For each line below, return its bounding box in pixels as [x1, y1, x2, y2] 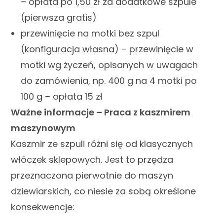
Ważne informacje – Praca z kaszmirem [11, 106, 191, 118]
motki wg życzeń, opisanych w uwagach [21, 58, 198, 71]
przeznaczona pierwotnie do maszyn [11, 169, 174, 182]
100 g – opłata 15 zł [21, 90, 103, 103]
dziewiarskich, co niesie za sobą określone [11, 184, 196, 197]
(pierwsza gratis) [21, 11, 97, 24]
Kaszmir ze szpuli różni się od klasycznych [11, 137, 193, 150]
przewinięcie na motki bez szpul [21, 27, 160, 39]
